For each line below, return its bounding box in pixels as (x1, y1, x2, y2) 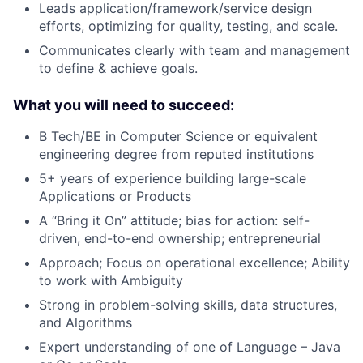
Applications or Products (39, 187, 191, 204)
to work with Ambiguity (39, 271, 183, 288)
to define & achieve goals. (39, 59, 198, 76)
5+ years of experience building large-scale (39, 169, 306, 186)
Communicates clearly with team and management (39, 41, 350, 58)
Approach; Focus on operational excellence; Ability (39, 254, 350, 271)
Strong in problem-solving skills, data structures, (39, 296, 337, 313)
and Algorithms (39, 314, 132, 331)
